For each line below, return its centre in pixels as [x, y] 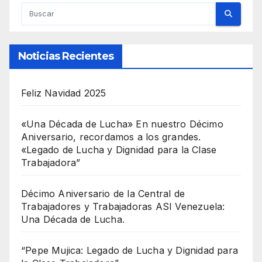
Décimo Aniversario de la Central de [103, 193]
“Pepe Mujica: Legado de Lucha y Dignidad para [130, 250]
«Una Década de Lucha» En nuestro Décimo [122, 124]
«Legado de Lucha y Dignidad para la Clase [119, 149]
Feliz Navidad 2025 [64, 93]
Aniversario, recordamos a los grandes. [111, 137]
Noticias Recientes [66, 56]
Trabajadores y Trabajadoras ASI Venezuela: [123, 206]
